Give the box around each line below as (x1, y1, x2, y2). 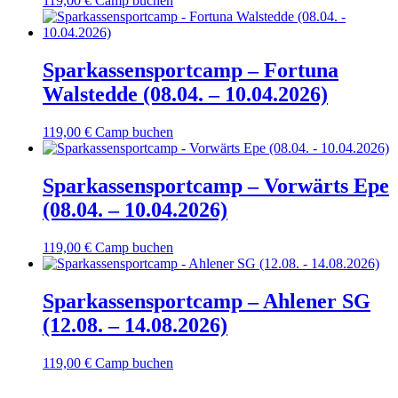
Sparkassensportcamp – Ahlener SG (43, 289, 370, 313)
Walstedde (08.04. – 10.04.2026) (43, 83, 328, 107)
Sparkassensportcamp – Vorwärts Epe (43, 173, 389, 197)
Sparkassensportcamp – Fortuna (43, 59, 338, 83)
